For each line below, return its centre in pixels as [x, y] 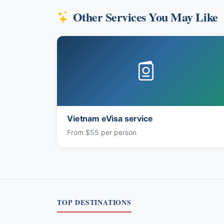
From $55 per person [102, 132]
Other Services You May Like [145, 16]
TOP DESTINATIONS [94, 202]
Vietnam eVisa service [110, 118]
